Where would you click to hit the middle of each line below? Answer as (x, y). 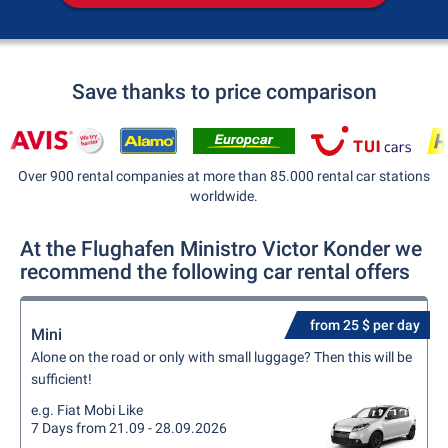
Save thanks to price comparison (224, 92)
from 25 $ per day (365, 325)
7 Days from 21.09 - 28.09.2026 (129, 428)
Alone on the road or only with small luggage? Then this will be (221, 357)
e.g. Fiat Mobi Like (87, 410)
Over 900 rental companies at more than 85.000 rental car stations (224, 176)
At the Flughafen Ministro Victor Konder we (221, 249)
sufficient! (61, 379)
